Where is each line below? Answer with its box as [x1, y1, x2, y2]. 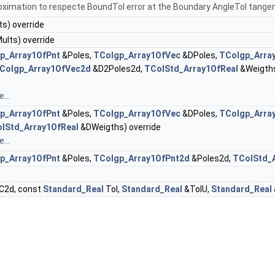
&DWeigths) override [79, 122, 161, 133]
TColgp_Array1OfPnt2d [93, 153, 190, 164]
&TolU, [182, 184, 211, 195]
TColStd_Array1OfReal [144, 64, 238, 74]
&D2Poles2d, [91, 64, 144, 74]
